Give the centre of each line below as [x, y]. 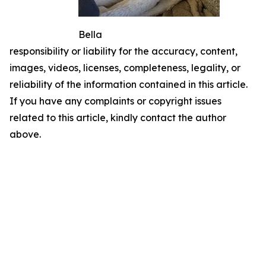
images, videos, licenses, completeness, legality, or [125, 68]
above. [25, 134]
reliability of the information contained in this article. [129, 84]
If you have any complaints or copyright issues [115, 101]
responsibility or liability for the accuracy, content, [123, 51]
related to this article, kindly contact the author [118, 118]
